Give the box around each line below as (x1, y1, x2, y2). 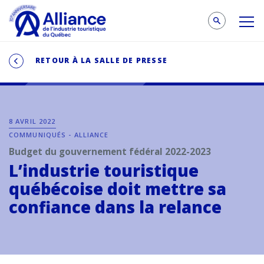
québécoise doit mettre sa (9, 178, 226, 200)
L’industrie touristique (9, 160, 199, 181)
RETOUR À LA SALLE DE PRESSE (35, 55, 168, 65)
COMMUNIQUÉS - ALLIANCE (9, 130, 109, 139)
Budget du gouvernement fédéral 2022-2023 (9, 146, 213, 157)
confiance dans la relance (9, 196, 226, 218)
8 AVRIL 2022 (9, 117, 56, 126)
